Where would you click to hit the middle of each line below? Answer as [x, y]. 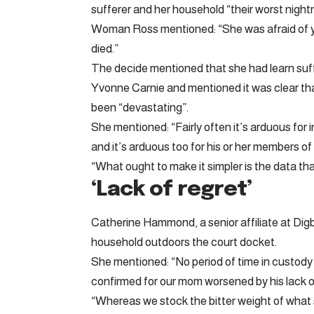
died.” [105, 48]
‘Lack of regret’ [172, 189]
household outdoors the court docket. [184, 243]
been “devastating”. [140, 107]
